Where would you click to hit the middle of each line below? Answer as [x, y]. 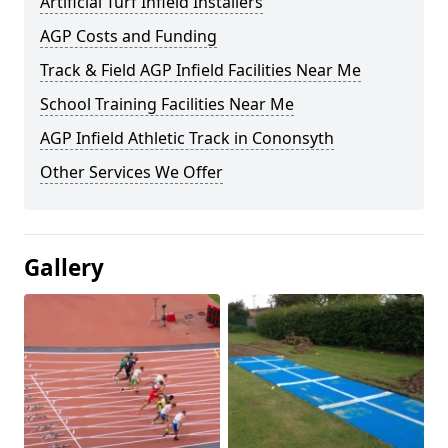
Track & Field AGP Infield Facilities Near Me [200, 70]
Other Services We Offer [131, 172]
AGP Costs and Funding [128, 36]
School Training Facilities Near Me [167, 104]
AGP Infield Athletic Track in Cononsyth [187, 138]
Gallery [64, 267]
